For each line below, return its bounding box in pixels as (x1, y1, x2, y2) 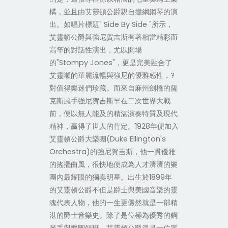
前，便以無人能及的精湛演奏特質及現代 (49, 108, 178, 119)
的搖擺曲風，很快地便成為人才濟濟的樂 (49, 159, 178, 169)
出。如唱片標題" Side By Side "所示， (49, 19, 173, 30)
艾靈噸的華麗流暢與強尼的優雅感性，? (49, 70, 175, 80)
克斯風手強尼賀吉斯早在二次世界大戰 (49, 96, 170, 106)
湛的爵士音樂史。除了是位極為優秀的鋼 (49, 210, 178, 220)
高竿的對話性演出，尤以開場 (49, 45, 142, 55)
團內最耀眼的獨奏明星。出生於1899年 (49, 172, 172, 182)
